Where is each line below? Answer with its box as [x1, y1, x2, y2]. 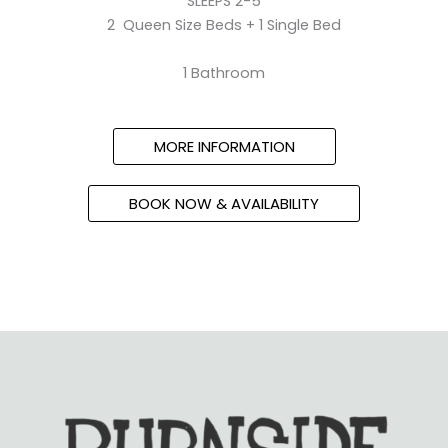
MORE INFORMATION [153, 136, 295, 158]
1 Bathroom [183, 62, 265, 83]
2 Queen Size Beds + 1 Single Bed [107, 15, 341, 36]
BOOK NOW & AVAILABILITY [129, 193, 319, 215]
